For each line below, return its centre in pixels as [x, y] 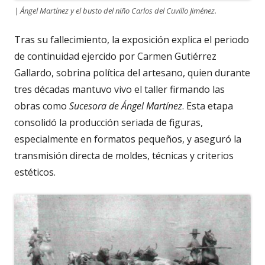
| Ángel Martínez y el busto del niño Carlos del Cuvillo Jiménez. [115, 10]
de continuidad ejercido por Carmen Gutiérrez [115, 56]
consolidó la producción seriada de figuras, [109, 122]
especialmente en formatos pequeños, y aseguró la [128, 139]
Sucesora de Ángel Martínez [126, 106]
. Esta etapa [208, 106]
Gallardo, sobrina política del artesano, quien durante [132, 72]
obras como [42, 106]
